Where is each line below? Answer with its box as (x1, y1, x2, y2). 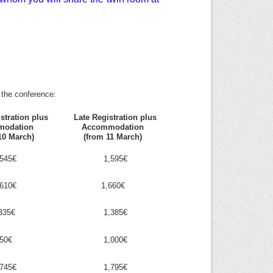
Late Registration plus (71, 113, 157, 122)
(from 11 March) (83, 132, 144, 141)
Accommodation (82, 122, 146, 132)
